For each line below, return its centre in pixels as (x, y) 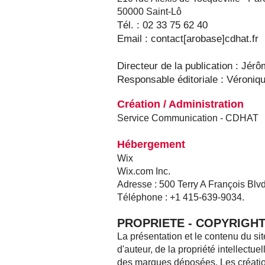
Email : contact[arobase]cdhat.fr (188, 39)
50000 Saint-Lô (149, 12)
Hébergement (151, 144)
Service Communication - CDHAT (188, 118)
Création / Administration (180, 104)
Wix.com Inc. (144, 171)
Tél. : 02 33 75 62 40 (162, 25)
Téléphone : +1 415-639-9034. (182, 197)
